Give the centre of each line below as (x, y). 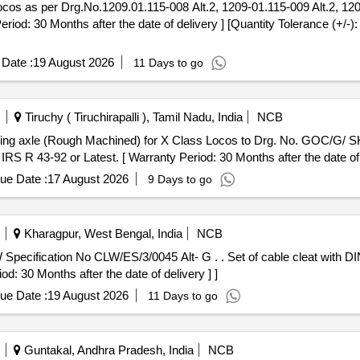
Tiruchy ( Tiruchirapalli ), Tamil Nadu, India (132, 117)
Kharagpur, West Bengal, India (101, 233)
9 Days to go (180, 179)
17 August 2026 (88, 179)
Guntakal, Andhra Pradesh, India (107, 350)
